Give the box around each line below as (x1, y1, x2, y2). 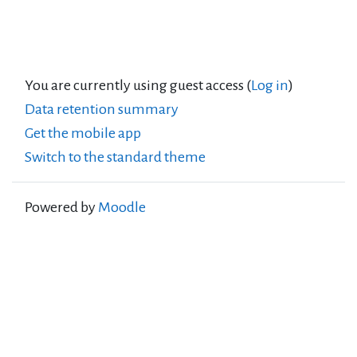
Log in (251, 76, 288, 93)
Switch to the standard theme (25, 148, 206, 165)
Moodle (98, 198, 146, 215)
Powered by (25, 198, 98, 215)
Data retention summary (25, 100, 178, 117)
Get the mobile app (25, 124, 141, 141)
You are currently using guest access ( (25, 76, 251, 93)
